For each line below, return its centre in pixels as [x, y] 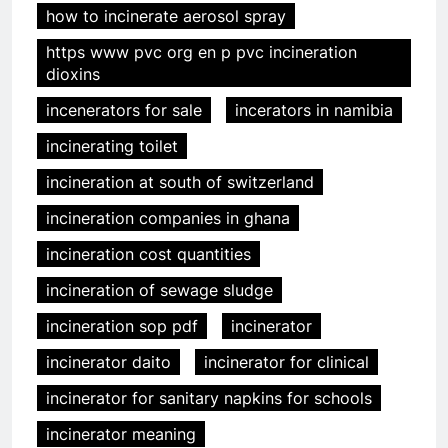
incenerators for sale [124, 110]
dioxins [73, 74]
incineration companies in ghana [168, 218]
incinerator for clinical [286, 362]
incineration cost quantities [148, 254]
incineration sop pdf [122, 326]
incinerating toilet [112, 146]
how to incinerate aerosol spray [166, 16]
